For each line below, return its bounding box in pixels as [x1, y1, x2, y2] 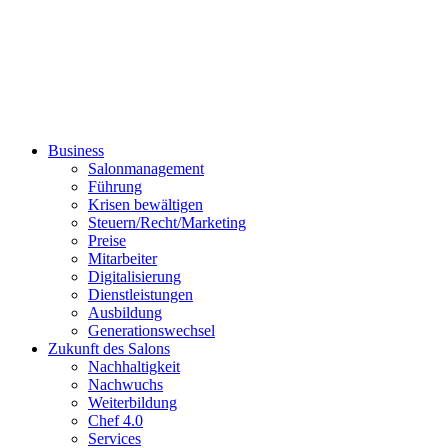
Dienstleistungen [88, 286, 193, 303]
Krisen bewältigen [88, 196, 203, 213]
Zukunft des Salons [48, 340, 170, 357]
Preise [88, 232, 126, 249]
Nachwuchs [88, 376, 163, 393]
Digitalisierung [88, 268, 181, 285]
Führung [88, 178, 142, 195]
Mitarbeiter [88, 250, 157, 267]
